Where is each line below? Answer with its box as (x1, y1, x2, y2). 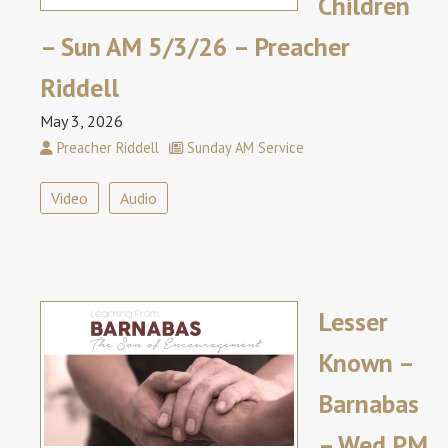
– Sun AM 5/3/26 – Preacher (40, 30, 350, 64)
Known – (318, 346, 413, 380)
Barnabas (318, 387, 419, 421)
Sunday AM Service (183, 138, 304, 158)
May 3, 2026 (40, 111, 123, 132)
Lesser (318, 305, 388, 339)
